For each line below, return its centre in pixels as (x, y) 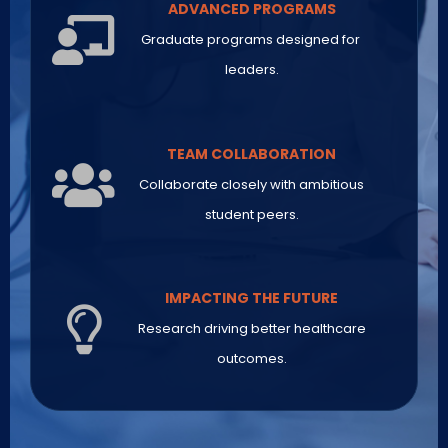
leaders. (251, 70)
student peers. (251, 214)
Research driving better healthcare (251, 328)
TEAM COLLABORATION (252, 153)
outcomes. (251, 358)
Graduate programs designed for (251, 40)
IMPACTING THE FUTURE (252, 297)
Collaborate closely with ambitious (252, 184)
